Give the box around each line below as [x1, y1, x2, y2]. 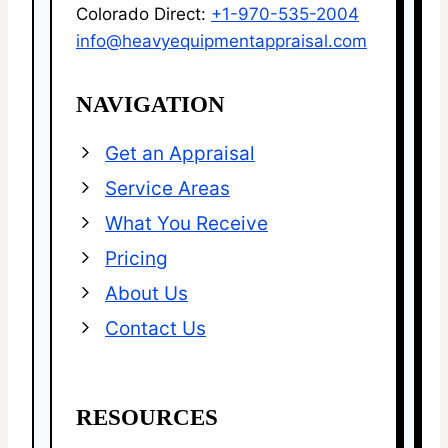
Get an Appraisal [105, 141, 255, 165]
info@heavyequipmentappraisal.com [76, 30, 367, 51]
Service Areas [105, 176, 230, 200]
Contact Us [105, 316, 206, 340]
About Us [105, 281, 188, 305]
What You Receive [105, 211, 268, 235]
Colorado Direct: [76, 3, 211, 24]
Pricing [105, 246, 168, 270]
